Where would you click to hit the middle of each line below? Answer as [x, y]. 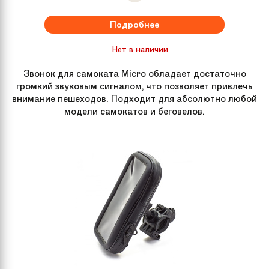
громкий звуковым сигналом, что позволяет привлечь [134, 86]
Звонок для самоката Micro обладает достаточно [134, 73]
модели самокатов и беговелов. [134, 111]
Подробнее [134, 24]
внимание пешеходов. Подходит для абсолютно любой [134, 98]
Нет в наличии [140, 49]
